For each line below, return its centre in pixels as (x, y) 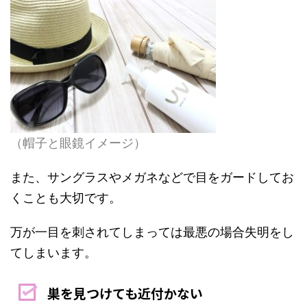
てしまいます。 (53, 253)
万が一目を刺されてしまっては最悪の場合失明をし (152, 232)
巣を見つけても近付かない (125, 293)
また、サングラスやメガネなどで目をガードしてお (152, 177)
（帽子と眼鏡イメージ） (78, 143)
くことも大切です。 (66, 198)
